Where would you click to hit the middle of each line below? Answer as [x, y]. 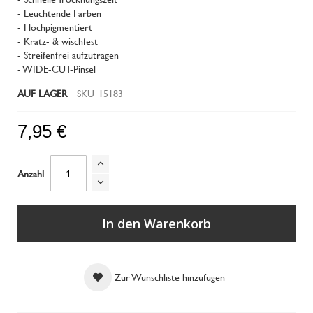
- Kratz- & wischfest [58, 41]
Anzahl [31, 173]
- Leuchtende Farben [59, 13]
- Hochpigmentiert [55, 27]
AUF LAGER [42, 93]
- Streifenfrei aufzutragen [68, 55]
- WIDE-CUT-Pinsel [57, 69]
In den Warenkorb [156, 224]
